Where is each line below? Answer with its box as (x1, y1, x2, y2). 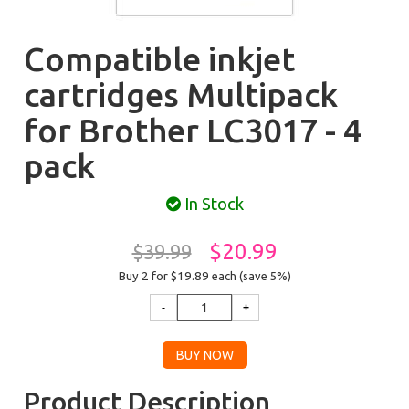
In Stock (180, 194, 244, 214)
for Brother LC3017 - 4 (24, 111, 362, 149)
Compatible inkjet (24, 40, 296, 78)
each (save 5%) (211, 269, 291, 282)
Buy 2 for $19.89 (118, 269, 212, 283)
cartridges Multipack (24, 76, 339, 113)
